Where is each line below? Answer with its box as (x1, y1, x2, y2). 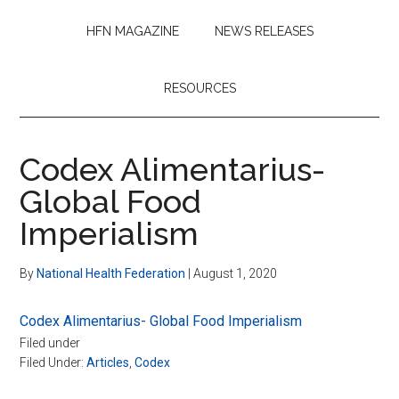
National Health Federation (37, 265, 186, 281)
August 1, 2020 (193, 265, 278, 281)
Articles (86, 354, 130, 370)
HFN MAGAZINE (85, 23, 179, 38)
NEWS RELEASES (214, 23, 313, 38)
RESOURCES (163, 80, 236, 95)
